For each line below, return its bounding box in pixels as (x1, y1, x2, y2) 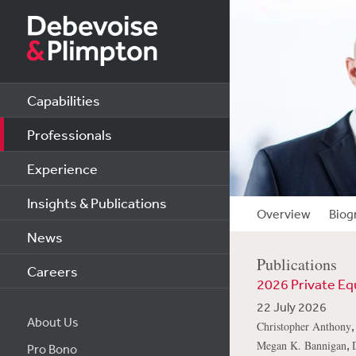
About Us (26, 314, 79, 330)
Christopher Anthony (256, 319, 351, 334)
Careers (26, 262, 78, 280)
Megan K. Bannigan (256, 338, 346, 353)
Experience (26, 160, 98, 177)
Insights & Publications (26, 194, 167, 211)
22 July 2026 (256, 299, 327, 315)
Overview (256, 206, 311, 222)
